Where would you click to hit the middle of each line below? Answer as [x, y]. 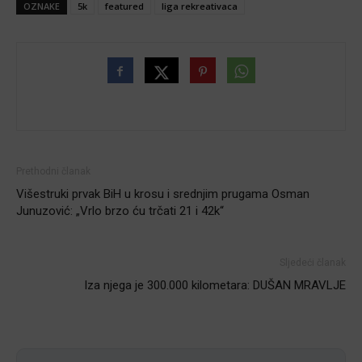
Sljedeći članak [313, 262]
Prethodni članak [53, 171]
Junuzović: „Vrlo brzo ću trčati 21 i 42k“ [120, 210]
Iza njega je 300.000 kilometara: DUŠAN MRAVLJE [215, 285]
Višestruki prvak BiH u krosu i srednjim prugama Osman [163, 194]
